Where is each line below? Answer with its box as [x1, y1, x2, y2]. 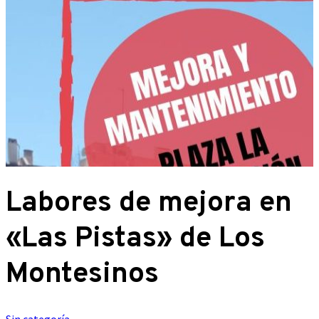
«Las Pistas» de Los [6, 221, 265, 257]
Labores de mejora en [6, 185, 292, 221]
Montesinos [6, 256, 159, 293]
